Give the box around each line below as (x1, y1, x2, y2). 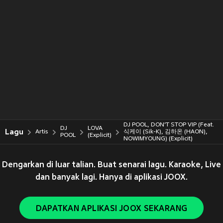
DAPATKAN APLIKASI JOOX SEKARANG (35, 205, 188, 214)
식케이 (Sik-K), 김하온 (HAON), (123, 128, 208, 135)
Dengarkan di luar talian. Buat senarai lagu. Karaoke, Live (2, 161, 221, 170)
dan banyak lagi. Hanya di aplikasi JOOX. (35, 173, 188, 182)
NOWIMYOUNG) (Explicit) (123, 135, 193, 142)
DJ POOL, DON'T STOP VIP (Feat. (123, 121, 214, 128)
